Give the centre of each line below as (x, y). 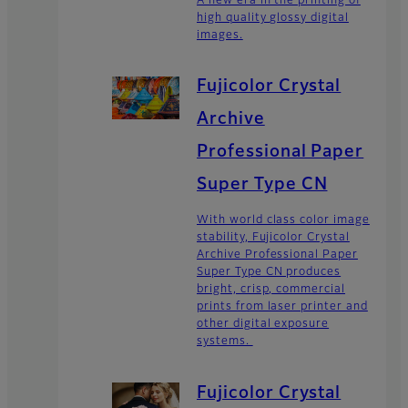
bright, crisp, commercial (271, 290)
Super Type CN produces (269, 273)
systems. (225, 342)
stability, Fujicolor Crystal (273, 238)
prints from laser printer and (282, 307)
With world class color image (283, 221)
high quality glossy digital (273, 18)
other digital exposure (263, 325)
